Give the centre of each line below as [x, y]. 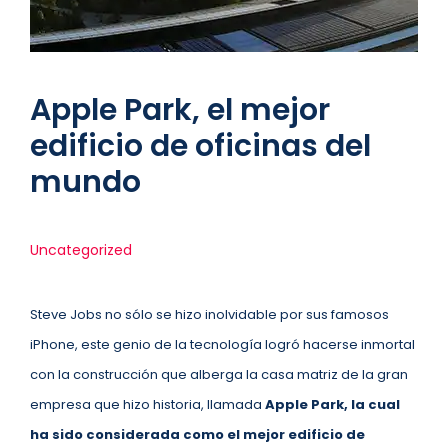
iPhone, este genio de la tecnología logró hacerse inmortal [222, 344]
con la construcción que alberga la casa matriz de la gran [219, 374]
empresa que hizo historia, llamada [147, 404]
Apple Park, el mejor [180, 110]
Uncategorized [81, 250]
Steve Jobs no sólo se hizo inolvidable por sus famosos [209, 314]
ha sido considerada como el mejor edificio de [197, 434]
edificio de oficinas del [200, 146]
